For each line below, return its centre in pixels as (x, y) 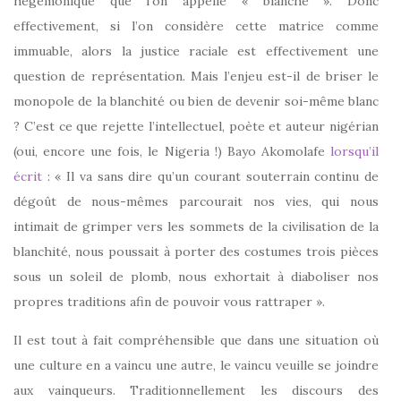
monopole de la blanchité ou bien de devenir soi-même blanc (196, 101)
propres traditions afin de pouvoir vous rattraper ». (169, 301)
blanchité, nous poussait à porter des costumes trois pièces (196, 251)
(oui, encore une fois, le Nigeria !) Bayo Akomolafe (172, 151)
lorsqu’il (354, 151)
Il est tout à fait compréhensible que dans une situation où (196, 340)
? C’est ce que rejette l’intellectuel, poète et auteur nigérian (196, 126)
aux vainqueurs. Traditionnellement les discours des (196, 390)
